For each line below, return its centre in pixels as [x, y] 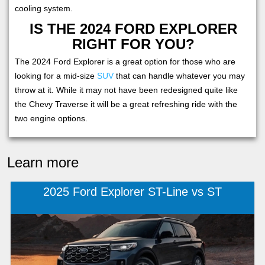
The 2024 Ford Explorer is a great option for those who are [125, 61]
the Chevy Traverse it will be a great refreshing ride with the [126, 104]
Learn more [43, 162]
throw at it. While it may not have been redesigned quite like [126, 90]
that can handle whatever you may [179, 75]
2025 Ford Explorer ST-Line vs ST [132, 192]
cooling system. [44, 8]
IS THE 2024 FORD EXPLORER [134, 28]
